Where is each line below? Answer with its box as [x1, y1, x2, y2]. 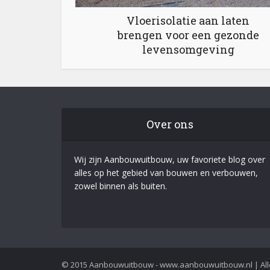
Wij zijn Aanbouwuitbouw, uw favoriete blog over [74, 153, 265, 165]
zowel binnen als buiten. [74, 180, 167, 192]
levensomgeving [142, 42, 234, 57]
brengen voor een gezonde [117, 27, 259, 42]
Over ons [146, 116, 193, 131]
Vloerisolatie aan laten [127, 13, 250, 28]
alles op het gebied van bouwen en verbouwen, [74, 166, 258, 178]
